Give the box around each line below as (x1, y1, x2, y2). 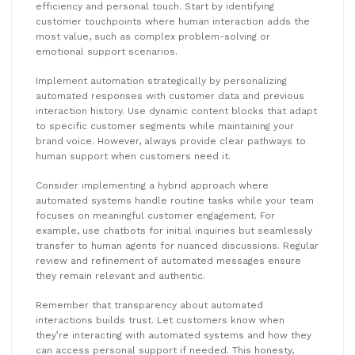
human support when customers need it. (36, 150, 231, 162)
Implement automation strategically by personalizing (36, 74, 287, 86)
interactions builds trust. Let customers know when (36, 314, 284, 326)
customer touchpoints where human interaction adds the (36, 15, 310, 27)
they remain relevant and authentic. (36, 269, 205, 281)
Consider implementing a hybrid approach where (36, 179, 269, 191)
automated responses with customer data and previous (36, 90, 304, 101)
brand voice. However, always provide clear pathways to (36, 135, 306, 147)
